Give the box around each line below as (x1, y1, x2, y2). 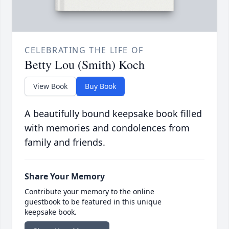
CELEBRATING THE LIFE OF (25, 44, 144, 56)
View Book (33, 81, 67, 91)
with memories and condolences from (25, 122, 190, 134)
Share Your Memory (25, 171, 105, 182)
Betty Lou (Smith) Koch (25, 56, 145, 73)
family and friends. (25, 136, 105, 149)
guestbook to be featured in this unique (25, 197, 162, 207)
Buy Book (85, 81, 116, 91)
